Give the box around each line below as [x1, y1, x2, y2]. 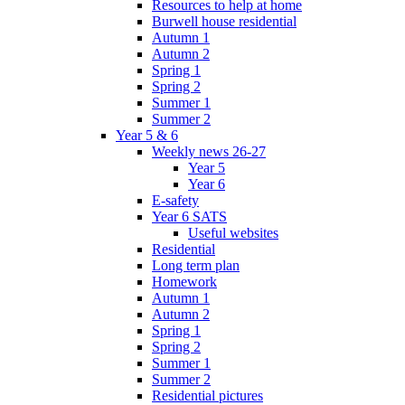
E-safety [152, 192, 199, 208]
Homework [152, 273, 217, 289]
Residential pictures [152, 387, 263, 403]
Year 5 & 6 [116, 127, 178, 143]
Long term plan [152, 257, 240, 273]
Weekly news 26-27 [152, 143, 266, 159]
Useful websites [188, 224, 278, 240]
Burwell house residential [152, 13, 297, 29]
